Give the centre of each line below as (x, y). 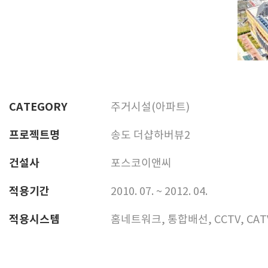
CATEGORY (38, 107)
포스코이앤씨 (141, 164)
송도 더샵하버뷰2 (150, 136)
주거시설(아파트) (150, 108)
